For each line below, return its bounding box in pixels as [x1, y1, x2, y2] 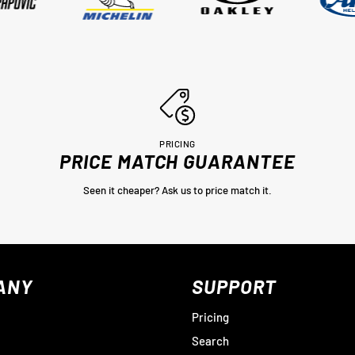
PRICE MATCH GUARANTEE [59, 150, 296, 173]
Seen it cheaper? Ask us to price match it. [82, 184, 272, 197]
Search [192, 334, 230, 348]
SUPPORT [192, 275, 277, 298]
